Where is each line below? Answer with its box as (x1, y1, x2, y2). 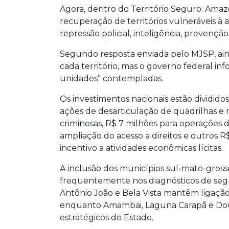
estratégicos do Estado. (60, 213, 153, 223)
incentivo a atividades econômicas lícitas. (60, 143, 223, 153)
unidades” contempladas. (60, 74, 163, 84)
